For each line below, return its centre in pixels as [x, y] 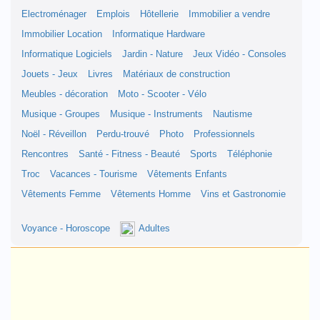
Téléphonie [250, 154]
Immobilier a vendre [229, 14]
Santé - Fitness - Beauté [129, 154]
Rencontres [45, 154]
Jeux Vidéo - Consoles [240, 54]
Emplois [113, 14]
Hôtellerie [159, 14]
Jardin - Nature [152, 54]
